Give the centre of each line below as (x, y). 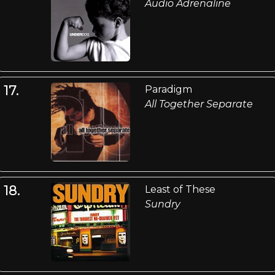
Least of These (180, 189)
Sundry (162, 204)
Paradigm (168, 89)
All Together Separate (199, 104)
